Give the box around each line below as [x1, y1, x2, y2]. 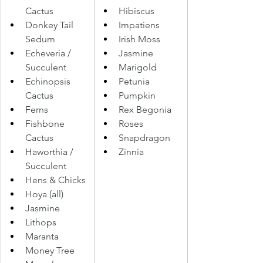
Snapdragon [119, 131, 173, 143]
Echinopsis [25, 75, 73, 87]
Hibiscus [119, 5, 157, 16]
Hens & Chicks [25, 174, 88, 186]
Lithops [25, 216, 59, 228]
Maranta [25, 230, 59, 242]
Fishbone [25, 117, 67, 129]
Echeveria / [25, 47, 73, 59]
